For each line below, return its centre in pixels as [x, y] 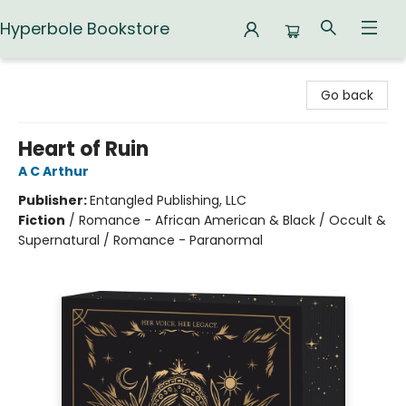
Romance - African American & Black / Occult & [232, 220]
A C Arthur [53, 171]
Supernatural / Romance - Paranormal [140, 240]
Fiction [42, 220]
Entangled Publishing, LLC [168, 200]
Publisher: [54, 200]
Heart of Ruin [83, 149]
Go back [347, 95]
